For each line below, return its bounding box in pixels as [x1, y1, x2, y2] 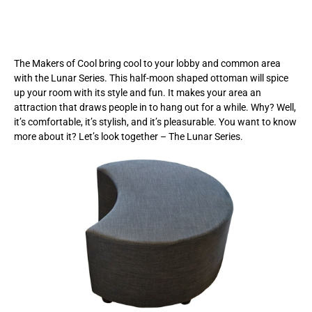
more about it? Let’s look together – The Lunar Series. [14, 130, 243, 142]
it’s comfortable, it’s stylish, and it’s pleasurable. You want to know [14, 116, 297, 127]
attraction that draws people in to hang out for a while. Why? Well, [14, 101, 296, 113]
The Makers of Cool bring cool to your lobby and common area [14, 57, 281, 69]
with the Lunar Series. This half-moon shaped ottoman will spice [14, 72, 288, 84]
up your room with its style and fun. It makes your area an [14, 86, 261, 98]
